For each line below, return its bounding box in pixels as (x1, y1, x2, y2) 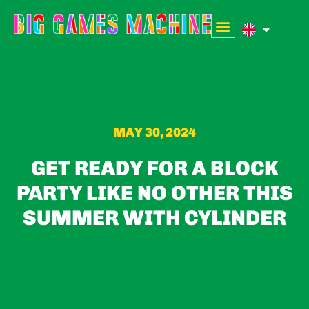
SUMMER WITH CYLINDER (23, 205, 286, 230)
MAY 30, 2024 (113, 124, 196, 140)
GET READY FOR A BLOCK (30, 155, 279, 181)
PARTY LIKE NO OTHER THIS (16, 180, 293, 206)
